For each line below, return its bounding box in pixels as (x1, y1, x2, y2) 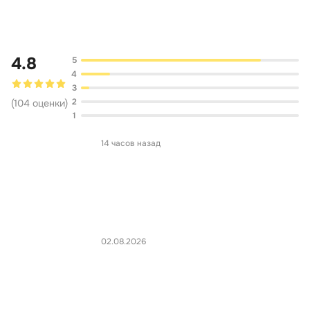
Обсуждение (129, 3, 181, 15)
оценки (33, 97, 65, 109)
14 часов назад (101, 138, 161, 149)
